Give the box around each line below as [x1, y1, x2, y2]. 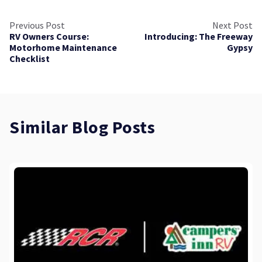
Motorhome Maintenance [9, 42, 117, 54]
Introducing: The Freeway [144, 30, 253, 43]
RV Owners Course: [9, 30, 89, 43]
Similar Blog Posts [9, 115, 155, 141]
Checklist [9, 53, 50, 65]
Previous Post [9, 19, 65, 32]
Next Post [212, 19, 253, 32]
